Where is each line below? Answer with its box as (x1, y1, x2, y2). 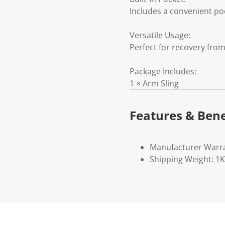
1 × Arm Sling (130, 78, 179, 89)
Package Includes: (130, 66, 196, 77)
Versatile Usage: (130, 30, 190, 41)
